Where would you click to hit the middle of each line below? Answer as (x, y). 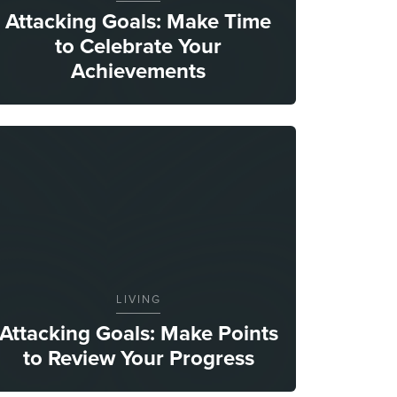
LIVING (138, 299)
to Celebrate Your (138, 46)
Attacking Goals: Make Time (138, 21)
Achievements (138, 70)
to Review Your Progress (138, 358)
